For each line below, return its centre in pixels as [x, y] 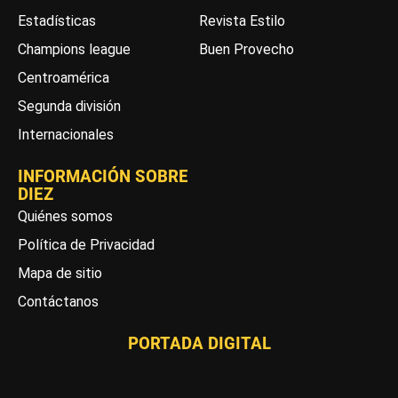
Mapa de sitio [60, 273]
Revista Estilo [242, 20]
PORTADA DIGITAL [199, 342]
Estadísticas [57, 20]
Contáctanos [58, 301]
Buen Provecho [246, 49]
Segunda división [69, 106]
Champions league [74, 49]
